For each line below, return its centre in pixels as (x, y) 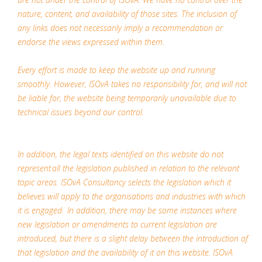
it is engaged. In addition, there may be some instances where (127, 210)
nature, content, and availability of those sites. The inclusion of (127, 14)
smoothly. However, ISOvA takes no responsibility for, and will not (132, 84)
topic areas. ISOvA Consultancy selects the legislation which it (124, 182)
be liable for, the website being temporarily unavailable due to (127, 98)
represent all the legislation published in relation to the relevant (128, 168)
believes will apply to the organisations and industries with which (132, 196)
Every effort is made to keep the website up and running (116, 70)
